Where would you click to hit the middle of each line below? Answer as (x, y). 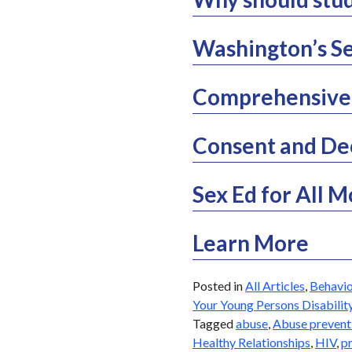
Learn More (250, 243)
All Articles (275, 285)
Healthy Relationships (251, 342)
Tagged (214, 323)
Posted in (218, 285)
